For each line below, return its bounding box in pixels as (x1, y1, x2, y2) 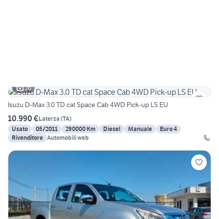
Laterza (39, 114, 60, 122)
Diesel (103, 125, 120, 133)
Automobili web (47, 134, 89, 142)
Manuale (128, 125, 152, 133)
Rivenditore (12, 134, 43, 142)
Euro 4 (160, 125, 177, 133)
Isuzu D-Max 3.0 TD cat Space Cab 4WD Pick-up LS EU (8, 100, 168, 109)
